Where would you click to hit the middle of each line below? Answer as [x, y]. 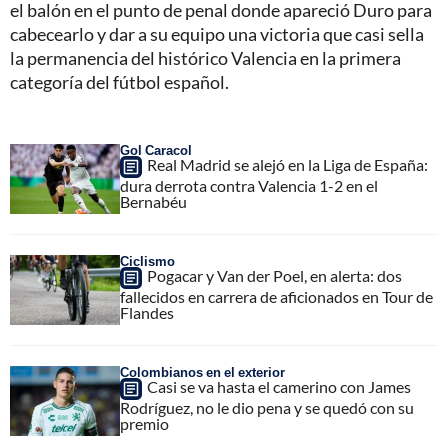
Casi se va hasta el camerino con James [279, 386]
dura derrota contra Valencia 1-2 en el [249, 185]
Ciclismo [147, 260]
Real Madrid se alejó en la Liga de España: [287, 164]
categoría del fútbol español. [119, 81]
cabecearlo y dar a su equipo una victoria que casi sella [217, 33]
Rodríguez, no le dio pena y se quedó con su [267, 407]
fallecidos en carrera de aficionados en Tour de [276, 296]
